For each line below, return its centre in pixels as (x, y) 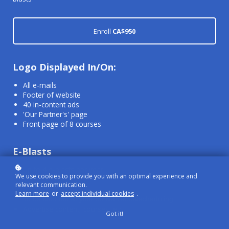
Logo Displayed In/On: (64, 67)
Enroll (102, 31)
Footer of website (53, 95)
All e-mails (40, 85)
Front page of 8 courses (62, 124)
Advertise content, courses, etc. (74, 209)
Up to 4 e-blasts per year (64, 170)
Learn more (32, 193)
